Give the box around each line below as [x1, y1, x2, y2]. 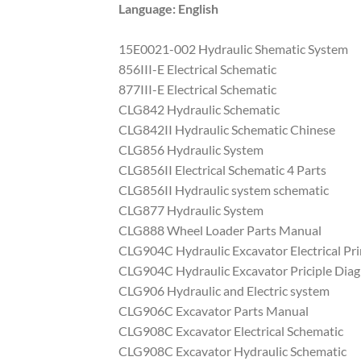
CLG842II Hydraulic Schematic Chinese [118, 122, 335, 138]
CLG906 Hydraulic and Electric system [118, 283, 330, 299]
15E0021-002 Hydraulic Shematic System [118, 41, 348, 57]
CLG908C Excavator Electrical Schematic [118, 323, 343, 339]
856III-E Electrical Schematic [118, 61, 276, 77]
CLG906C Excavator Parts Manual [118, 303, 309, 319]
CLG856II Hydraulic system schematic [118, 182, 329, 198]
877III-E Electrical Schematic [118, 81, 276, 98]
